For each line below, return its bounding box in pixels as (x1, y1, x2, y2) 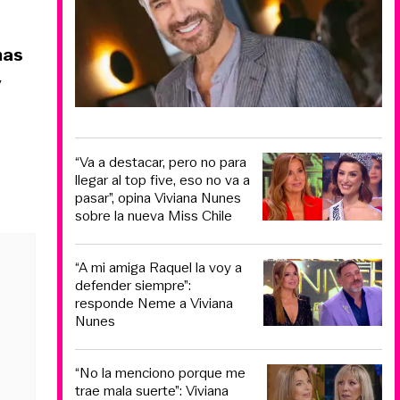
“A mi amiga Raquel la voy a (75, 257, 242, 279)
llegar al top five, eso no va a (75, 169, 250, 190)
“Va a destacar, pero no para (75, 151, 246, 172)
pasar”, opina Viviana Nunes (75, 187, 241, 208)
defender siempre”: (75, 275, 191, 296)
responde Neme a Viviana (75, 293, 233, 314)
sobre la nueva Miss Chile (75, 204, 232, 226)
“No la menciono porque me (75, 362, 246, 383)
